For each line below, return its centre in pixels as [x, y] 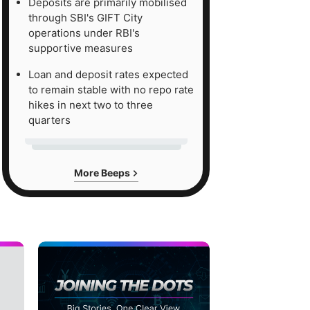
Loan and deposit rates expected [108, 74]
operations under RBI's [84, 33]
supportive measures [81, 48]
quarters [49, 120]
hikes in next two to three [91, 104]
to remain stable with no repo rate [111, 89]
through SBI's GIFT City [85, 17]
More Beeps [103, 172]
